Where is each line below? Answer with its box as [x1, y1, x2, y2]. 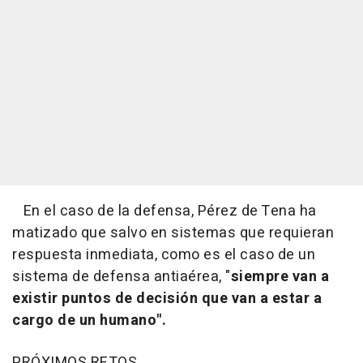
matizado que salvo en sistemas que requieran [12, 222, 334, 245]
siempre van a [230, 266, 329, 288]
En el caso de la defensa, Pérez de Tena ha [12, 200, 317, 223]
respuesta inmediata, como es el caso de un [12, 244, 315, 267]
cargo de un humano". [12, 310, 166, 332]
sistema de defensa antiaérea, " [12, 266, 231, 288]
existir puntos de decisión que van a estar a [12, 288, 322, 310]
